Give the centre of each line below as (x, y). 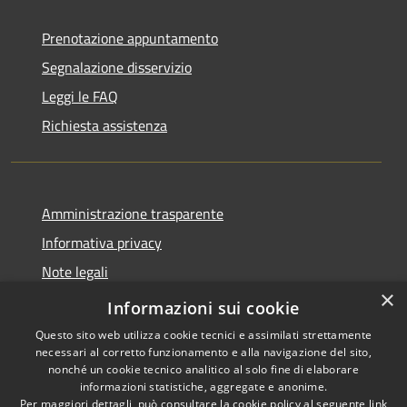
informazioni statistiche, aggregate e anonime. (203, 387)
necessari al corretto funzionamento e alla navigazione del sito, (203, 352)
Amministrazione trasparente (133, 213)
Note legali (75, 271)
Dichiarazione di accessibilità (130, 300)
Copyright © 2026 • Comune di (305, 392)
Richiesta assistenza (104, 125)
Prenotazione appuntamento (130, 38)
